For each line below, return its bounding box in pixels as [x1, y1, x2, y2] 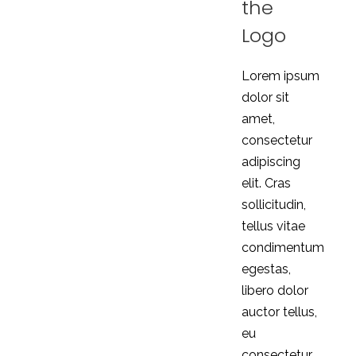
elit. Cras [241, 176, 291, 191]
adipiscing [241, 154, 300, 169]
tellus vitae [241, 219, 305, 234]
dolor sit [241, 90, 289, 105]
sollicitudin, [241, 197, 306, 212]
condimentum [241, 240, 324, 255]
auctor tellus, [241, 304, 317, 319]
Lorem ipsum [241, 68, 319, 83]
